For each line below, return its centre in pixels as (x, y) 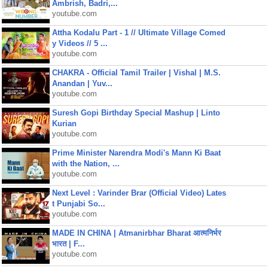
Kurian (64, 124)
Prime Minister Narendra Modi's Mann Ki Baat (136, 153)
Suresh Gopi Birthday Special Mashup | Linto (136, 113)
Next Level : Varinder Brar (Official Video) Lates (139, 193)
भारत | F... (68, 244)
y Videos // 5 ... (80, 43)
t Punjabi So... (78, 204)
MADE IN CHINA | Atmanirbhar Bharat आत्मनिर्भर (136, 233)
